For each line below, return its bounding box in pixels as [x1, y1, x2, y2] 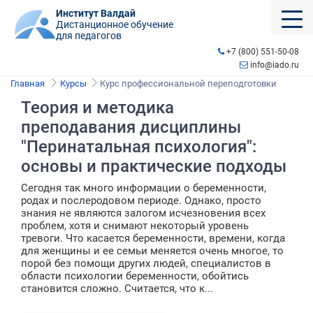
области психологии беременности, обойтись [21, 270, 249, 282]
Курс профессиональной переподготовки [100, 78, 277, 89]
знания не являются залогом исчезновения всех [21, 207, 265, 219]
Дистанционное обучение [56, 19, 173, 30]
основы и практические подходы [21, 156, 286, 176]
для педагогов [56, 30, 122, 41]
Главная [10, 78, 45, 89]
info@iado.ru [248, 60, 299, 70]
